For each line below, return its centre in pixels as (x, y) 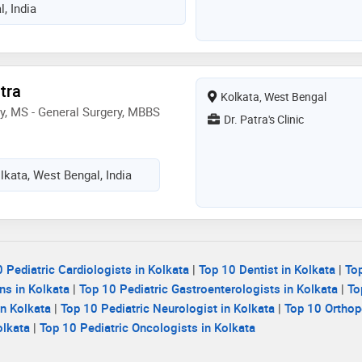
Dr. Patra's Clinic (263, 119)
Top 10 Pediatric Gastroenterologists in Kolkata (208, 288)
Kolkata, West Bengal (273, 96)
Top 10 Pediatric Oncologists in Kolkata (147, 327)
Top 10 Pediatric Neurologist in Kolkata (168, 307)
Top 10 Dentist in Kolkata (267, 269)
